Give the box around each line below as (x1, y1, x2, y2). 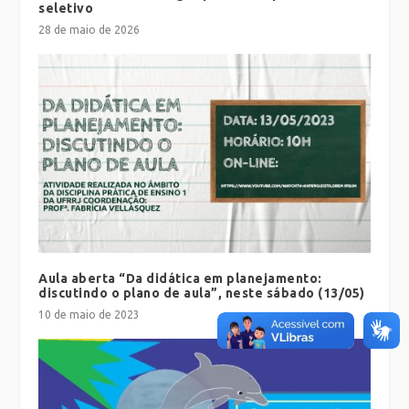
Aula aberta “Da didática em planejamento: (38, 270, 322, 286)
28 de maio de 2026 (38, 23, 141, 36)
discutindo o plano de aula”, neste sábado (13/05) (38, 285, 365, 300)
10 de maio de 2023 (38, 308, 141, 320)
